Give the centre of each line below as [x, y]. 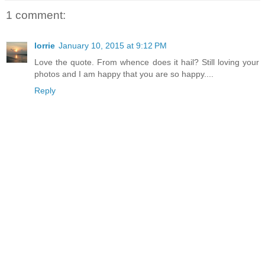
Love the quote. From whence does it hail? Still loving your [147, 62]
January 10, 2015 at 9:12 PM [113, 46]
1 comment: [36, 15]
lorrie [45, 46]
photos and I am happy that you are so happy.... [124, 74]
